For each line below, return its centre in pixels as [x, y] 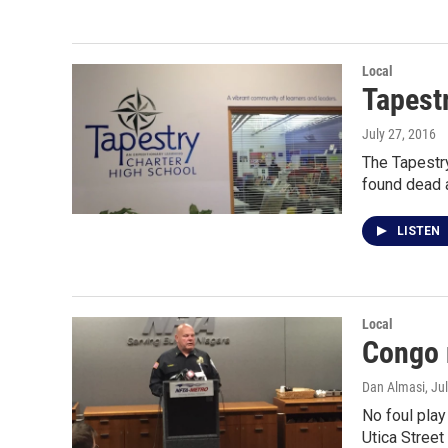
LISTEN [420, 231]
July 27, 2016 [399, 134]
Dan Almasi [393, 387]
